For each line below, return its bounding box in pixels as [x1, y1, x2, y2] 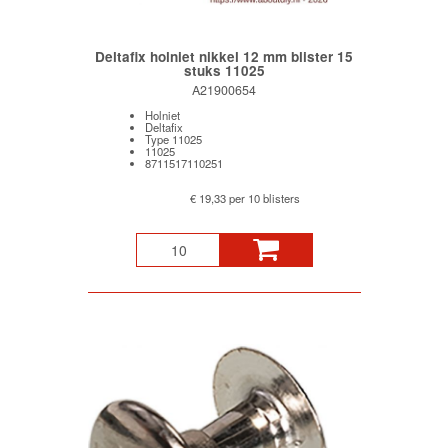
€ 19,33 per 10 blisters [189, 190, 300, 207]
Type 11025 [144, 131, 202, 148]
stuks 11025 [183, 61, 265, 81]
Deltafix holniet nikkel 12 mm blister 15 [95, 47, 353, 67]
